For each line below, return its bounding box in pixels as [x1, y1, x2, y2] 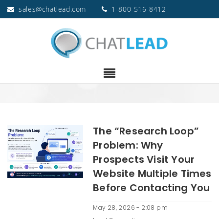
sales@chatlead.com [19, 4, 87, 14]
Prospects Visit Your [93, 153, 195, 166]
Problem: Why [93, 138, 163, 152]
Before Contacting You [93, 181, 210, 195]
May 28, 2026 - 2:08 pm [93, 203, 168, 212]
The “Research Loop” [93, 124, 199, 138]
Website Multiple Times [93, 167, 212, 180]
